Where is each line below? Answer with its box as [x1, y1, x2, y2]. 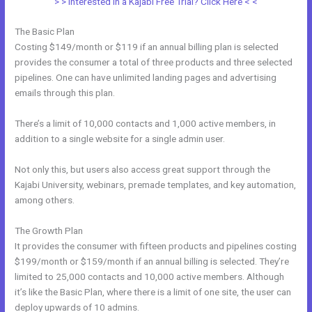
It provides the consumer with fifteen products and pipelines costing [15, 240, 297, 252]
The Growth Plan [15, 225, 84, 237]
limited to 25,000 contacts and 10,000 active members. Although [15, 271, 285, 283]
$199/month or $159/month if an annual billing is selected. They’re [15, 256, 290, 267]
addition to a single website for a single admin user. [15, 133, 226, 145]
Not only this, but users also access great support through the [15, 164, 271, 175]
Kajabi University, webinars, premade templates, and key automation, [15, 179, 297, 191]
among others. [15, 194, 75, 206]
